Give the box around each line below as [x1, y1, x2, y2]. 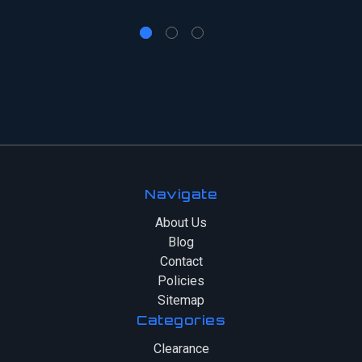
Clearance [153, 341, 209, 357]
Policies [158, 273, 204, 289]
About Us [155, 215, 207, 231]
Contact [159, 254, 203, 270]
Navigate [145, 186, 217, 203]
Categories [137, 312, 225, 329]
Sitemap [158, 293, 204, 309]
